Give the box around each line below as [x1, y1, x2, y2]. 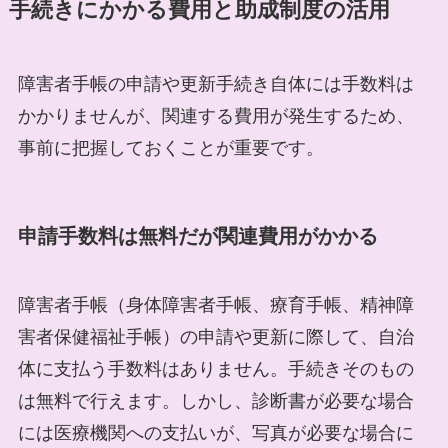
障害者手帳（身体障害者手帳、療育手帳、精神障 [17, 295, 414, 316]
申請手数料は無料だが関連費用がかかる [17, 225, 378, 248]
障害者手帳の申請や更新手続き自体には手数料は [17, 73, 414, 94]
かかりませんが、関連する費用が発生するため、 [17, 105, 414, 126]
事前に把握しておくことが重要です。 [17, 137, 324, 158]
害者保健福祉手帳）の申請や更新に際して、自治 [17, 327, 414, 348]
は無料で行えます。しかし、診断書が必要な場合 [17, 391, 414, 412]
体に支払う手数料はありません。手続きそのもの [17, 359, 414, 380]
